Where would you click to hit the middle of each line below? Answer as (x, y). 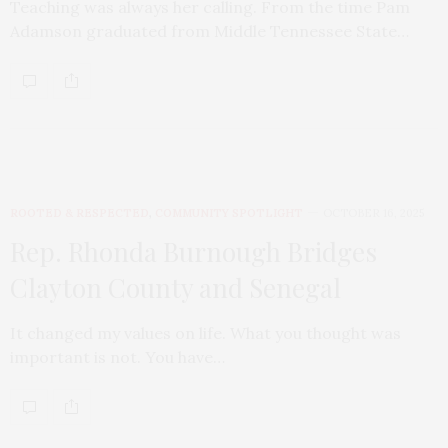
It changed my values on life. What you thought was (205, 332)
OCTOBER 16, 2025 (373, 212)
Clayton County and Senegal (175, 287)
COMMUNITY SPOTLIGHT (229, 212)
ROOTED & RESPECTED (79, 212)
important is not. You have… (117, 356)
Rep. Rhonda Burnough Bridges (193, 251)
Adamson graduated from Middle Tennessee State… (209, 30)
